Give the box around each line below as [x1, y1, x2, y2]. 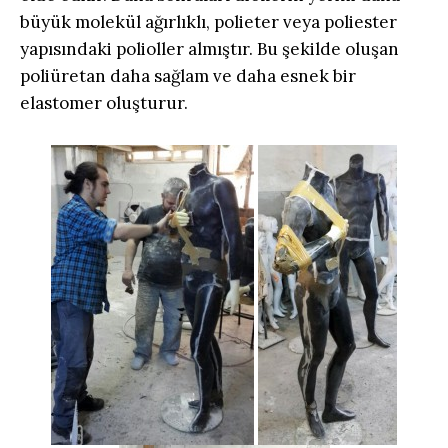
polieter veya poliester [214, 11, 397, 34]
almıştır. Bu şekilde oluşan [188, 38, 399, 61]
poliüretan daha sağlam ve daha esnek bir [20, 65, 356, 88]
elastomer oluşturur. [20, 92, 188, 115]
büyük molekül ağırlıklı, [20, 11, 214, 34]
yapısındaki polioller [20, 38, 188, 61]
